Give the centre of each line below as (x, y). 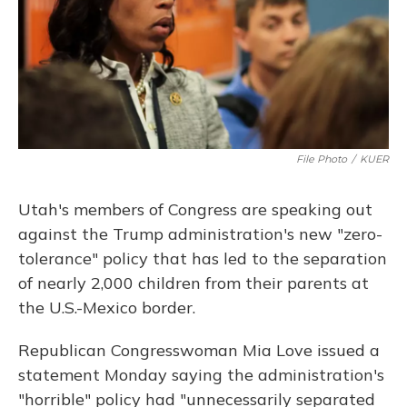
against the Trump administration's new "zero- (200, 234)
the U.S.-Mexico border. (109, 308)
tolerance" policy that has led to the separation (203, 258)
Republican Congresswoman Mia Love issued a (199, 350)
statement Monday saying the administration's (201, 375)
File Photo (322, 159)
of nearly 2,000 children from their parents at (194, 283)
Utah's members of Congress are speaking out (195, 209)
